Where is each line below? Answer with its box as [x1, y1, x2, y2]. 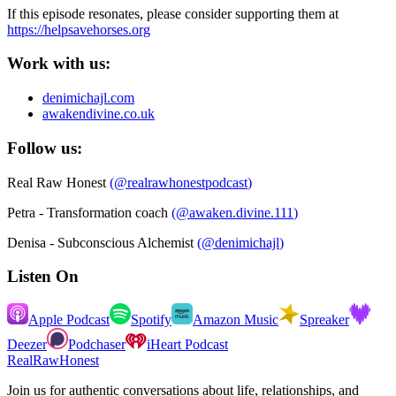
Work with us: [7, 54, 110, 73]
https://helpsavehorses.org [7, 21, 150, 37]
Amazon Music [193, 311, 278, 327]
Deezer [7, 336, 47, 352]
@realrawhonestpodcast [114, 174, 247, 190]
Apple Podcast [28, 311, 110, 327]
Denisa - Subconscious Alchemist [7, 234, 194, 250]
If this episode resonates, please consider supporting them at [7, 5, 339, 21]
